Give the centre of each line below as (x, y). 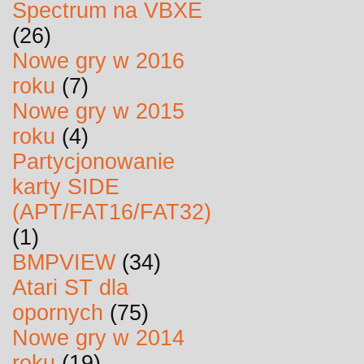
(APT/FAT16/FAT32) (112, 212)
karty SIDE (66, 187)
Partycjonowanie (93, 162)
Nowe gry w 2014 (98, 338)
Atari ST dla (70, 288)
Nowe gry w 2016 (98, 61)
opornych (58, 313)
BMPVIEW (64, 262)
